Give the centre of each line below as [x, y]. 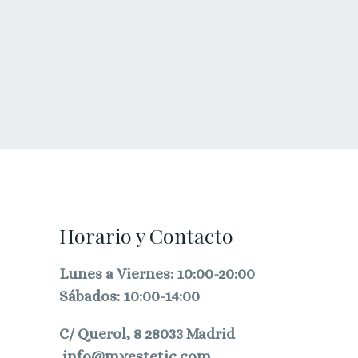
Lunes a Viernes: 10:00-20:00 [157, 274]
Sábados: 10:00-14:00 [129, 296]
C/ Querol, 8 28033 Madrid [147, 334]
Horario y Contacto [146, 236]
